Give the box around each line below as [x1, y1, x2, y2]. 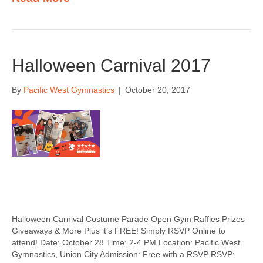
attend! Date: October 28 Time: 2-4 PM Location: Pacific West [12, 238, 240, 247]
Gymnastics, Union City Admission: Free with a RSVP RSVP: [12, 249, 235, 259]
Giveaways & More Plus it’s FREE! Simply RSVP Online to [12, 226, 225, 235]
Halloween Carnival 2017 [12, 56, 211, 75]
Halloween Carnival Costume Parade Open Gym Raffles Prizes [12, 214, 245, 224]
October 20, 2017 [125, 85, 190, 95]
